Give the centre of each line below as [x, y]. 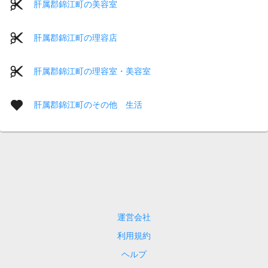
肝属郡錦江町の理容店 [75, 37]
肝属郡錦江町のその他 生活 [88, 104]
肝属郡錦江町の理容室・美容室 [92, 71]
